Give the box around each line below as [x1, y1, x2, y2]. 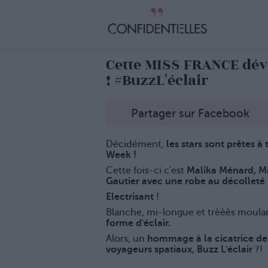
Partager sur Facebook [131, 107, 249, 120]
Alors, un [106, 233, 147, 245]
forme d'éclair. [106, 218, 170, 229]
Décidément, [106, 139, 166, 150]
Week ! [106, 150, 136, 161]
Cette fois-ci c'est [106, 165, 187, 176]
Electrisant [106, 191, 156, 203]
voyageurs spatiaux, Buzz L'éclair [106, 244, 255, 255]
